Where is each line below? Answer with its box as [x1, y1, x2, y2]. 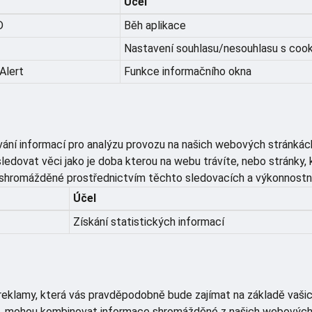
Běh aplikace [124, 18, 186, 32]
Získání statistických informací [73, 214, 224, 228]
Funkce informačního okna [124, 64, 251, 78]
